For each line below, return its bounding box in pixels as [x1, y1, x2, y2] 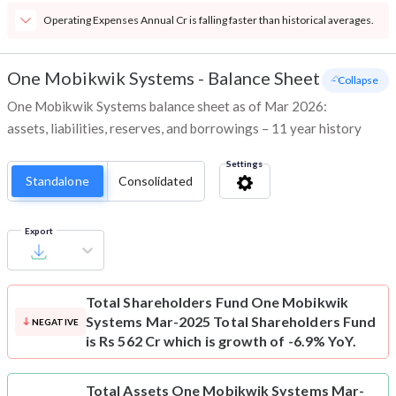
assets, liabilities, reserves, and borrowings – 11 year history [7, 120, 362, 137]
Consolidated [118, 173, 194, 189]
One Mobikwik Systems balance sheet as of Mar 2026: [7, 98, 327, 115]
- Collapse [332, 73, 378, 88]
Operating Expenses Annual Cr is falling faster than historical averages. [43, 13, 374, 27]
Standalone [26, 173, 89, 189]
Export [25, 225, 53, 237]
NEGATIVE [31, 316, 79, 328]
